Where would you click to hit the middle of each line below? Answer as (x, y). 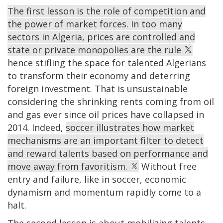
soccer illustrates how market (130, 127)
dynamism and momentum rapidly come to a (104, 192)
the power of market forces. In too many (95, 24)
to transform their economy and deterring (99, 75)
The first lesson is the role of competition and (107, 11)
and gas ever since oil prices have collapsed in (106, 114)
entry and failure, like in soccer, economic (97, 179)
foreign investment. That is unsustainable (98, 88)
